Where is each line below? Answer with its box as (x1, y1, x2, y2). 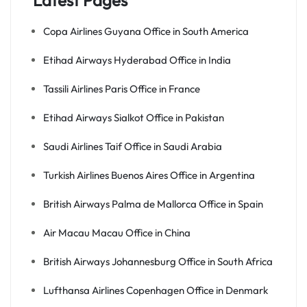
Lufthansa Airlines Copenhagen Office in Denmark (43, 284, 268, 297)
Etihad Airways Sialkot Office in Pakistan (43, 111, 224, 125)
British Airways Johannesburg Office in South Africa (43, 255, 273, 269)
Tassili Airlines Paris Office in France (43, 82, 200, 96)
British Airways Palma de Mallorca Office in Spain (43, 197, 263, 211)
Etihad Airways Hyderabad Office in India (43, 53, 231, 67)
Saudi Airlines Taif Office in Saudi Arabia (43, 140, 222, 153)
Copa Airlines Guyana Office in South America (43, 25, 249, 38)
